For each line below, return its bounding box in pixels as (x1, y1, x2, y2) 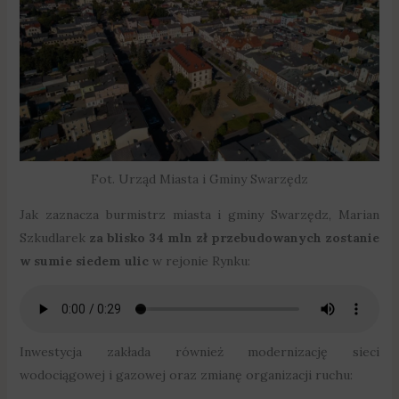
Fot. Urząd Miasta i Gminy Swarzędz (91, 170, 308, 187)
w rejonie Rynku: (148, 252, 250, 269)
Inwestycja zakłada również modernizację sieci (19, 343, 380, 360)
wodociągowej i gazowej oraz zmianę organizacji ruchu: (19, 366, 353, 383)
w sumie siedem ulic (19, 252, 149, 269)
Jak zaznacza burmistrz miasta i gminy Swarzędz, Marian (19, 206, 380, 223)
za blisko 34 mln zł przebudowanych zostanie (88, 229, 380, 246)
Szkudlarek (19, 229, 89, 246)
